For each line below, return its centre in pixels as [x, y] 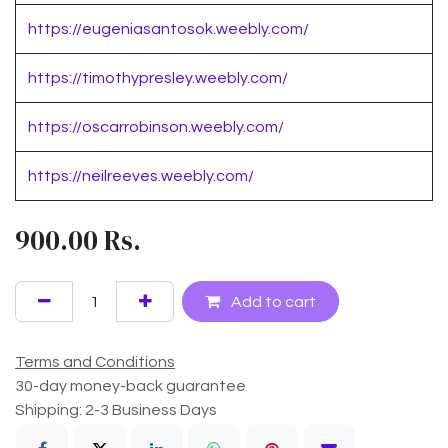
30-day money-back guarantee [130, 385]
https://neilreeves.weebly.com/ [141, 176]
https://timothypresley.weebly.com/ [158, 78]
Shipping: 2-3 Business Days [116, 409]
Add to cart [271, 301]
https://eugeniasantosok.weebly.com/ [168, 29]
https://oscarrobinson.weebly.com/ [156, 127]
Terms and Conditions [95, 361]
